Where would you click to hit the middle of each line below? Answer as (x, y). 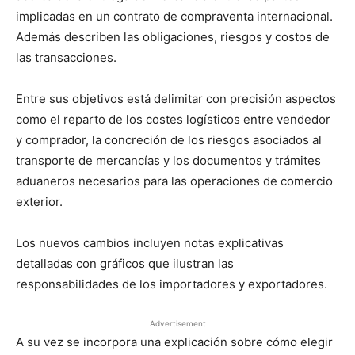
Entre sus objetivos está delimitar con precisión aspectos (176, 99)
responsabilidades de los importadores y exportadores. (172, 284)
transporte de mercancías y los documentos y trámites (168, 160)
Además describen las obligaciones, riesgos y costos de (173, 37)
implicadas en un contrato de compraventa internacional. (174, 16)
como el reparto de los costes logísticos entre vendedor (173, 119)
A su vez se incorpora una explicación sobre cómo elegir (174, 342)
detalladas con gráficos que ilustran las (125, 263)
